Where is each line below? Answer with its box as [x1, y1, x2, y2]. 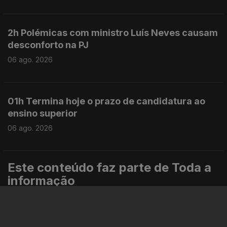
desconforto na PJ [8, 40, 89, 50]
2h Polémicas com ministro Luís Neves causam [8, 27, 218, 38]
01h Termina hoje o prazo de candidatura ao [8, 96, 205, 106]
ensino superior [8, 108, 78, 119]
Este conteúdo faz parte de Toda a [8, 160, 211, 175]
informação [8, 173, 75, 188]
